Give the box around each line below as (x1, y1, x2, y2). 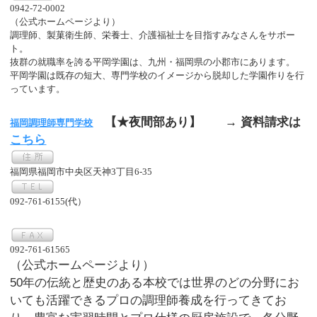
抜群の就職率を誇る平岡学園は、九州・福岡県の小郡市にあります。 (10, 56, 296, 67)
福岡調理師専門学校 (10, 117, 93, 129)
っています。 (10, 83, 66, 94)
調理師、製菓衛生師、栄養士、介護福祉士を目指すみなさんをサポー (10, 29, 296, 40)
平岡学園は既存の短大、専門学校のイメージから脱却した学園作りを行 (10, 69, 305, 81)
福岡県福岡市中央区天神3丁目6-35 (10, 166, 153, 178)
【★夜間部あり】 (93, 115, 202, 129)
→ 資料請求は (225, 115, 301, 129)
